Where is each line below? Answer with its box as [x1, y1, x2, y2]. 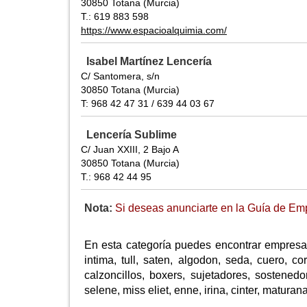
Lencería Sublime [86, 129, 177, 141]
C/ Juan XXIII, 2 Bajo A [81, 144, 179, 156]
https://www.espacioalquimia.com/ [81, 25, 227, 36]
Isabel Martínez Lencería [86, 56, 212, 68]
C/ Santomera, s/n [81, 71, 160, 82]
